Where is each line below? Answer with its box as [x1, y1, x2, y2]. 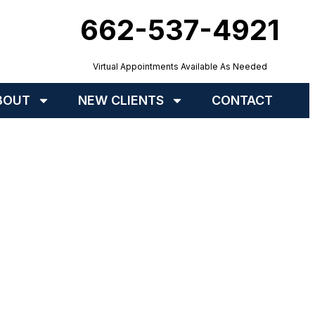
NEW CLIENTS [78, 93, 164, 108]
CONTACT [212, 93, 273, 108]
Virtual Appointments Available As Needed [93, 61, 268, 72]
